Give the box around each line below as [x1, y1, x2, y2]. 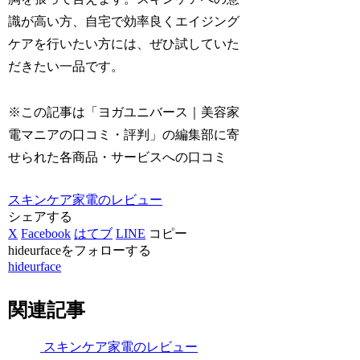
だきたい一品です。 [8, 59, 125, 74]
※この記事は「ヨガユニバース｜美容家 [8, 105, 240, 120]
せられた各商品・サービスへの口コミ [8, 150, 227, 165]
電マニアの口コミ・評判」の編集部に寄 [8, 128, 240, 142]
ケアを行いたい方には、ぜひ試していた [8, 37, 240, 51]
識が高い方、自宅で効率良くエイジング [8, 14, 240, 29]
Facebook [21, 227, 72, 241]
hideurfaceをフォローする [8, 243, 152, 258]
